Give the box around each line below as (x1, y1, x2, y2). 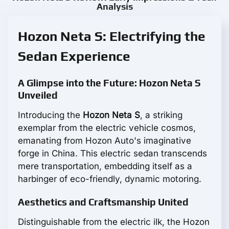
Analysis (96, 1, 133, 12)
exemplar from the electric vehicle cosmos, (18, 123, 196, 133)
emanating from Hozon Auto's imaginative (18, 135, 191, 146)
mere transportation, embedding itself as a (18, 161, 192, 172)
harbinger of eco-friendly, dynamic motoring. (18, 174, 201, 185)
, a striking (140, 110, 182, 121)
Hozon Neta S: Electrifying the (18, 29, 205, 44)
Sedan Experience (18, 49, 130, 64)
